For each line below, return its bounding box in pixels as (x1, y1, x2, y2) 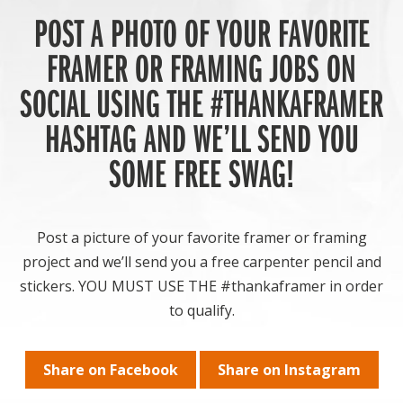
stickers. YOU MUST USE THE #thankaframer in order (20, 276, 383, 297)
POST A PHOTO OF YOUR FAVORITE (33, 7, 370, 58)
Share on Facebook (42, 360, 178, 381)
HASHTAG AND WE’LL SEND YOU (44, 112, 359, 164)
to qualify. (168, 300, 235, 321)
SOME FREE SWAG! (109, 148, 294, 199)
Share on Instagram (217, 360, 361, 381)
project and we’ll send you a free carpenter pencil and (22, 252, 381, 273)
